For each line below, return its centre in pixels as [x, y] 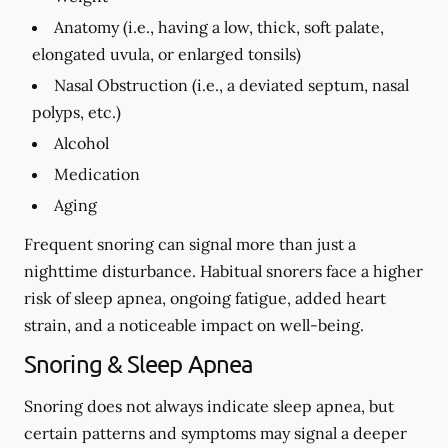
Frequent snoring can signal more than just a [190, 244]
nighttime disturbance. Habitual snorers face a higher [223, 271]
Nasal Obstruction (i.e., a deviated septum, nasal [231, 85]
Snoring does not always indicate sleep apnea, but [209, 406]
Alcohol [81, 143]
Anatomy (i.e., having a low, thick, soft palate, [219, 27]
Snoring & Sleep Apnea [139, 363]
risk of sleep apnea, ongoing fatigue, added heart [205, 298]
